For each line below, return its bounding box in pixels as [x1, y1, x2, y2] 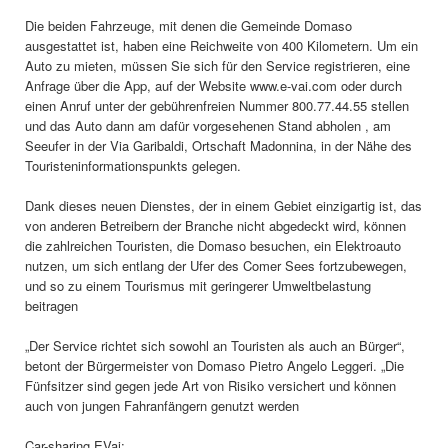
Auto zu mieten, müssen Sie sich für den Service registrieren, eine [25, 55, 410, 75]
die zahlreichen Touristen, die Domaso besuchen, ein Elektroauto [25, 235, 401, 255]
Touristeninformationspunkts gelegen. [25, 155, 241, 175]
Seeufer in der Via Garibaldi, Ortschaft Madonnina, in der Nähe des [25, 135, 412, 155]
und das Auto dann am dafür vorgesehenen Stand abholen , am [25, 115, 391, 135]
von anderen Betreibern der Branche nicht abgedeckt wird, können [25, 215, 406, 235]
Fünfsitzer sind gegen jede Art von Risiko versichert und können [25, 375, 396, 395]
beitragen [25, 295, 78, 315]
